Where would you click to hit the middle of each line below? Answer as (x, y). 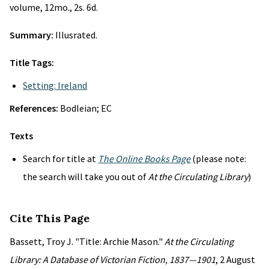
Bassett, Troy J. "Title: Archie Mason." (87, 241)
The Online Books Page (144, 159)
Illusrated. (76, 35)
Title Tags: (32, 62)
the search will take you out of (86, 177)
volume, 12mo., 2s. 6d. (54, 7)
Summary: (32, 35)
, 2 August (235, 259)
